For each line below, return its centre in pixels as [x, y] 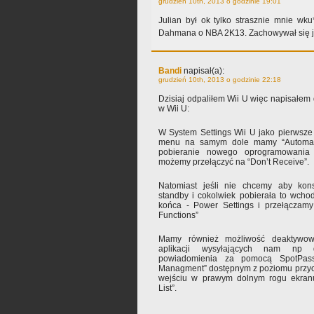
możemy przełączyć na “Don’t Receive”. [234, 162]
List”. [168, 288]
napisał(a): [203, 71]
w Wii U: [174, 109]
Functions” [178, 216]
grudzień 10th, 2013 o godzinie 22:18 [220, 80]
